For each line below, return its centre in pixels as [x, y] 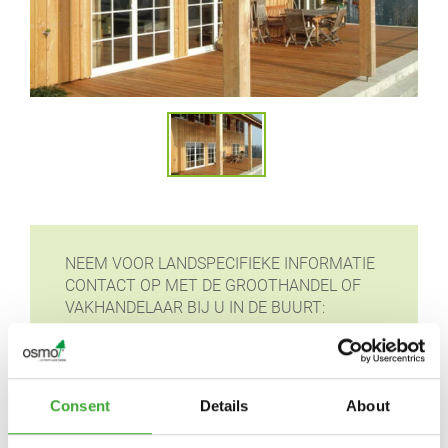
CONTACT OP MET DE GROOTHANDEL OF [213, 285]
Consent [80, 406]
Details [224, 406]
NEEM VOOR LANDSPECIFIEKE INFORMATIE [220, 263]
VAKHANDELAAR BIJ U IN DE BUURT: [195, 307]
